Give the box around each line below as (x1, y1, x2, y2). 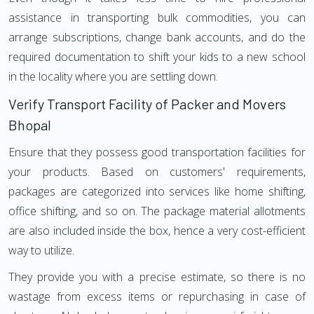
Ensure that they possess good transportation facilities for (8, 144, 306, 160)
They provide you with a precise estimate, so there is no (8, 269, 306, 285)
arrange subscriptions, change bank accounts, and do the (8, 29, 306, 45)
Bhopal (8, 116, 51, 133)
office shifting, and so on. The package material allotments (8, 203, 306, 219)
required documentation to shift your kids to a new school (8, 49, 306, 64)
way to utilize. (8, 243, 74, 258)
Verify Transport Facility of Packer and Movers (8, 95, 286, 112)
